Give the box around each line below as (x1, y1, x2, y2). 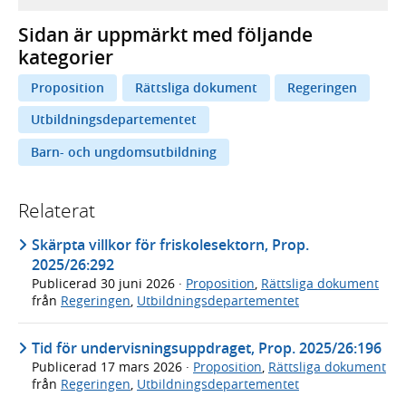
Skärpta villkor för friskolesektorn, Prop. (32, 234, 309, 255)
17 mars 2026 (101, 357, 186, 375)
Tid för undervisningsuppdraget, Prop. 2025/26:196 (32, 337, 382, 358)
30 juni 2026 (101, 274, 179, 292)
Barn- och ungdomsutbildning (31, 142, 217, 160)
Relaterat (18, 197, 95, 223)
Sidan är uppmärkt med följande (18, 21, 313, 47)
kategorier (18, 43, 113, 70)
